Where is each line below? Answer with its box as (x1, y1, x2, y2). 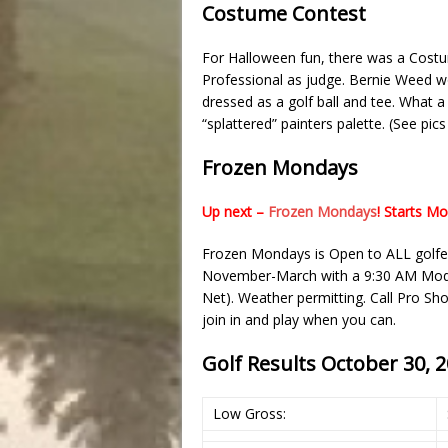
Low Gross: (213, 403, 286, 423)
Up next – (202, 201, 268, 221)
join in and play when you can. (202, 309, 396, 329)
